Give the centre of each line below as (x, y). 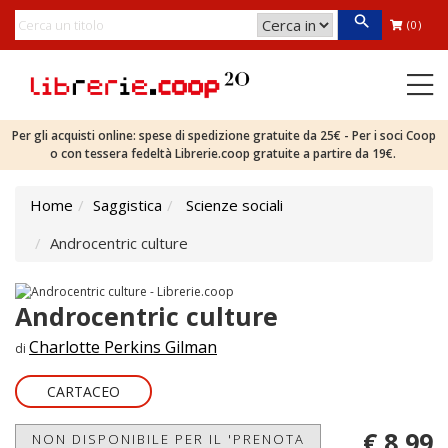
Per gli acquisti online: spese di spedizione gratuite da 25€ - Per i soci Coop (224, 135)
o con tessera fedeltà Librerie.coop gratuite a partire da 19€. (224, 153)
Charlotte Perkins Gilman (123, 346)
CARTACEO (83, 391)
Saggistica (127, 205)
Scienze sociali (234, 205)
